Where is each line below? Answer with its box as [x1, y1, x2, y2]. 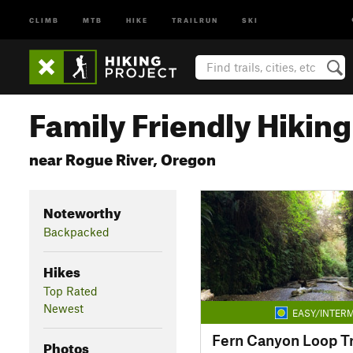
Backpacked [43, 224, 110, 239]
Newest [43, 300, 84, 315]
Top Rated [43, 283, 98, 298]
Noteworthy [43, 199, 121, 221]
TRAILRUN [172, 14, 218, 24]
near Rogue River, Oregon [29, 145, 216, 169]
